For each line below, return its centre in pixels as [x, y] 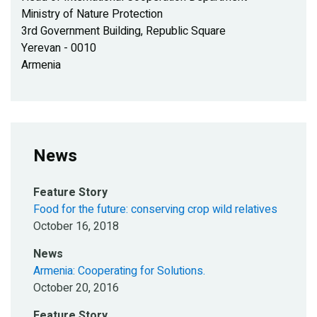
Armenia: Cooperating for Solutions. [119, 271]
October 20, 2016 [76, 288]
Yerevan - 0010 [59, 48]
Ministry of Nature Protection [92, 15]
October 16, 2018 [76, 227]
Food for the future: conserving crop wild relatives [155, 210]
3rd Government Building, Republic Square [123, 31]
